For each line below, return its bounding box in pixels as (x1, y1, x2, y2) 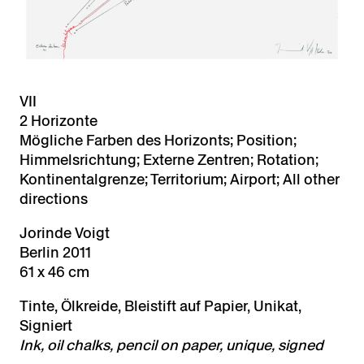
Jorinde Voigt (19, 223, 110, 243)
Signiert (19, 315, 72, 336)
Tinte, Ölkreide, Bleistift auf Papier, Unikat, (19, 296, 301, 316)
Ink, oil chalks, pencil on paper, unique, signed (19, 335, 323, 355)
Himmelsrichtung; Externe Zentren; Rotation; (19, 149, 318, 170)
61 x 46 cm (19, 262, 89, 282)
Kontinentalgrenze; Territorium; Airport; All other (19, 169, 340, 189)
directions (19, 188, 88, 209)
